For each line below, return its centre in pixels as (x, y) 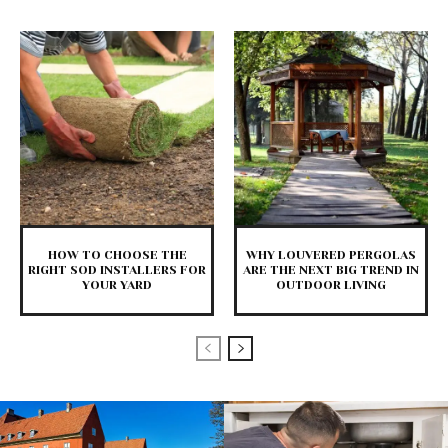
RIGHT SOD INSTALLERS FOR (117, 269)
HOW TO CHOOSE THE (117, 254)
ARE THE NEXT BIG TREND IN (331, 269)
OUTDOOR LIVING (331, 284)
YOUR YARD (117, 284)
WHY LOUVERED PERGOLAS (331, 254)
